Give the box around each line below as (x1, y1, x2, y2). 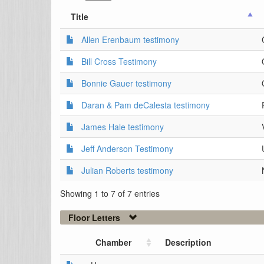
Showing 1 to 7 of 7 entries (60, 187, 160, 199)
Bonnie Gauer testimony (81, 77, 171, 89)
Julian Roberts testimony (81, 164, 173, 176)
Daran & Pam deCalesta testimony (81, 99, 210, 111)
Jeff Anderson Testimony (81, 143, 173, 154)
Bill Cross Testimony (81, 55, 157, 67)
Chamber (95, 236, 131, 248)
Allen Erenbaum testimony (81, 34, 179, 45)
